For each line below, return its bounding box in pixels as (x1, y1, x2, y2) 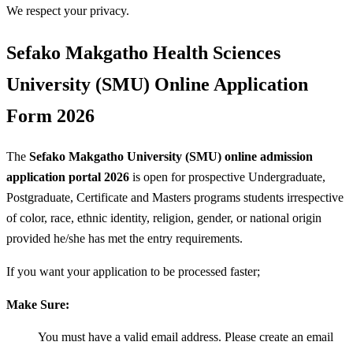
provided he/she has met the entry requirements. (6, 232, 243, 246)
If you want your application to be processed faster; (6, 265, 260, 279)
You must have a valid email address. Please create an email (38, 330, 333, 344)
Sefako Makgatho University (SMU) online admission (29, 150, 313, 164)
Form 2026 (6, 105, 95, 126)
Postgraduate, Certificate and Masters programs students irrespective (6, 191, 344, 205)
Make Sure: (6, 297, 69, 311)
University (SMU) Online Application (6, 73, 308, 95)
